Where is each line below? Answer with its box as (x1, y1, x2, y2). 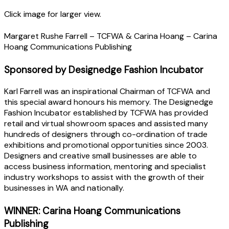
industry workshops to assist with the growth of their (4, 171, 204, 182)
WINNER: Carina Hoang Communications (4, 204, 180, 217)
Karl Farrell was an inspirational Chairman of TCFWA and (4, 85, 210, 97)
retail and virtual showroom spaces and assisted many (4, 118, 208, 129)
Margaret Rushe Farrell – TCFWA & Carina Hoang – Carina (4, 30, 217, 41)
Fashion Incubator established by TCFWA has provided (4, 107, 208, 118)
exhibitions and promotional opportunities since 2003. (4, 139, 208, 150)
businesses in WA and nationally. (4, 182, 124, 193)
